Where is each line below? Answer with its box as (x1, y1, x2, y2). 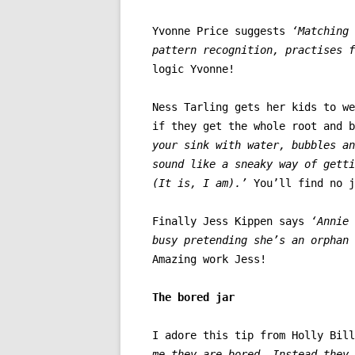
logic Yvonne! (152, 63, 235, 76)
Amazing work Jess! (152, 253, 266, 266)
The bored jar (152, 291, 235, 304)
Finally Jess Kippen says (152, 215, 311, 228)
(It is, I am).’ (152, 177, 254, 190)
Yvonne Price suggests (152, 25, 292, 38)
